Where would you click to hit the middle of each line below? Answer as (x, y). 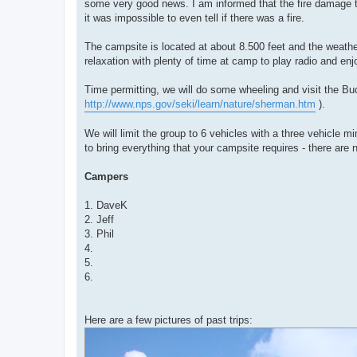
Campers (106, 176)
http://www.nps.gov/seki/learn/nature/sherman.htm (200, 104)
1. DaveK (106, 205)
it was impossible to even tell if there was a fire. (194, 18)
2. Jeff (99, 219)
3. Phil (99, 233)
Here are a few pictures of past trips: (169, 320)
